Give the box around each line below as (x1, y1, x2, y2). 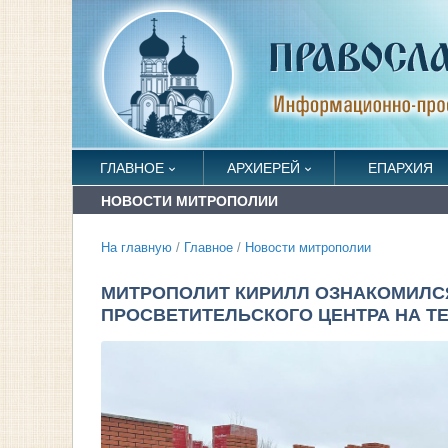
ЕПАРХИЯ (367, 160, 433, 176)
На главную (101, 241, 172, 255)
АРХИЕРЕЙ (226, 160, 300, 176)
